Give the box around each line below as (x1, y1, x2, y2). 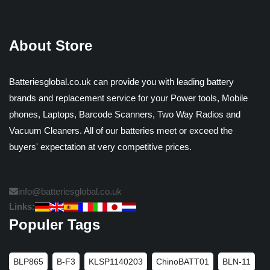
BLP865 (13, 256, 43, 266)
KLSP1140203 (89, 256, 143, 266)
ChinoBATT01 (156, 256, 209, 266)
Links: (9, 201, 35, 212)
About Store (9, 37, 92, 54)
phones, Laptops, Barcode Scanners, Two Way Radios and (9, 108, 240, 119)
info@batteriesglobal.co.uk (18, 186, 122, 196)
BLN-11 (222, 256, 251, 266)
